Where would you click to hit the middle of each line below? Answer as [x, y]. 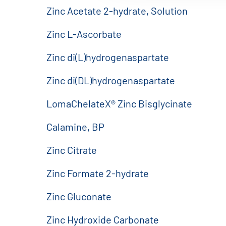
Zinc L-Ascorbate [84, 34]
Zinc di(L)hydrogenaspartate [108, 57]
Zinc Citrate [72, 150]
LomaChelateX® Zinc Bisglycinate [119, 103]
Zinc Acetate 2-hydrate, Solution [117, 11]
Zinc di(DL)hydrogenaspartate [111, 80]
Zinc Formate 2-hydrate [98, 173]
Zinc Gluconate [79, 196]
